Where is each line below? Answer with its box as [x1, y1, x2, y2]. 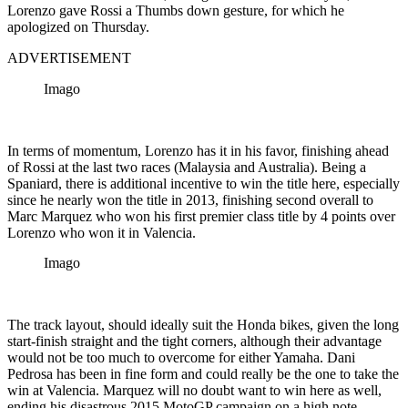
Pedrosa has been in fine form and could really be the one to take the [7, 365, 399, 382]
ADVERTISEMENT [7, 49, 131, 66]
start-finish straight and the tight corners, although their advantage [7, 332, 382, 349]
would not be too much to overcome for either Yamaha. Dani [7, 349, 355, 365]
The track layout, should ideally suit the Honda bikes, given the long [7, 316, 399, 332]
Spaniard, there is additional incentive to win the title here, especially [7, 175, 400, 191]
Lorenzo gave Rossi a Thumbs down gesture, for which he [7, 2, 344, 18]
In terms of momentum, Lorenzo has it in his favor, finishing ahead [7, 142, 389, 158]
